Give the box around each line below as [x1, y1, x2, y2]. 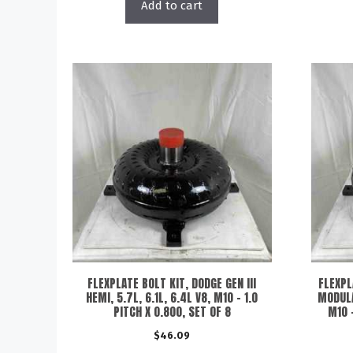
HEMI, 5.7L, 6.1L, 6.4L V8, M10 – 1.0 [86, 288, 258, 307]
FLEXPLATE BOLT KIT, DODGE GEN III [87, 273, 257, 292]
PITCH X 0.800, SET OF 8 [113, 302, 231, 321]
